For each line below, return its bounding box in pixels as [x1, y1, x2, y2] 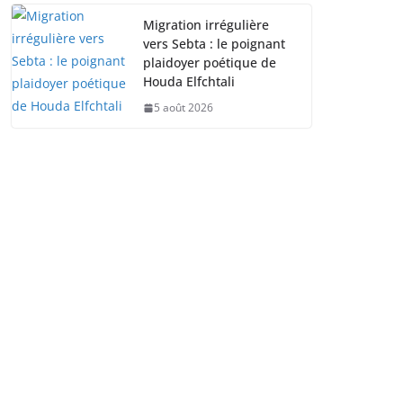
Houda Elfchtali [143, 73, 235, 90]
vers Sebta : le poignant [143, 35, 285, 52]
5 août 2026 [154, 100, 213, 115]
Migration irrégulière [143, 16, 269, 33]
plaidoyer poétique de [143, 54, 276, 71]
